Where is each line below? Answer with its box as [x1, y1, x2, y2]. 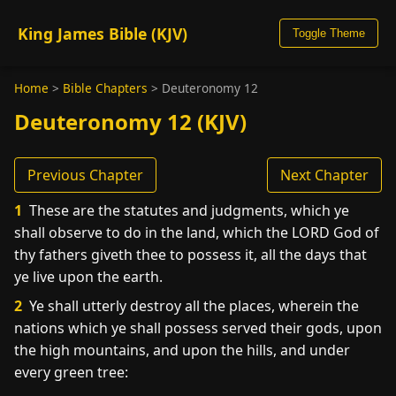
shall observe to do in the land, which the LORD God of [14, 223, 379, 242]
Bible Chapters [63, 80, 148, 96]
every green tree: [14, 362, 128, 382]
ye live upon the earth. [14, 267, 163, 286]
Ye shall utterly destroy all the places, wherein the [26, 296, 359, 316]
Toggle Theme [293, 27, 365, 40]
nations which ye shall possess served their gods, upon [14, 318, 382, 338]
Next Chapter [280, 165, 369, 185]
